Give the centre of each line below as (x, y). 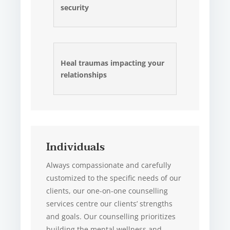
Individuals (76, 147)
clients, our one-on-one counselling (107, 190)
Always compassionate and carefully (109, 165)
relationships (84, 75)
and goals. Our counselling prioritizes (111, 216)
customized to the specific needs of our (114, 178)
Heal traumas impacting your (113, 63)
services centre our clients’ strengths (110, 203)
